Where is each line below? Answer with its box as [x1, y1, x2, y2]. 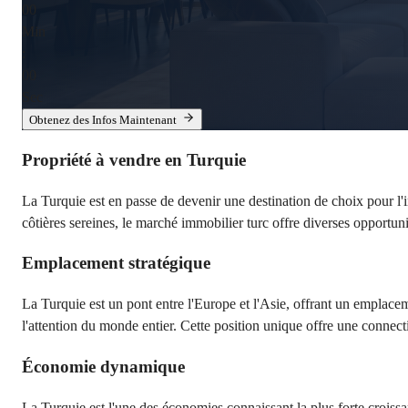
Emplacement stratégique [22, 253, 210, 273]
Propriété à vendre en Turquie [22, 149, 246, 169]
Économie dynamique [22, 356, 185, 376]
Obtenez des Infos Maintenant [29, 113, 177, 127]
